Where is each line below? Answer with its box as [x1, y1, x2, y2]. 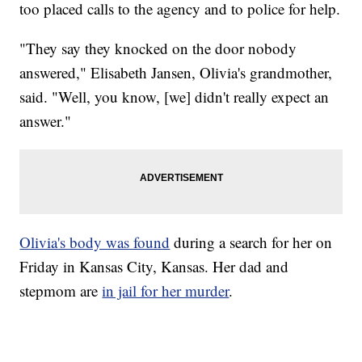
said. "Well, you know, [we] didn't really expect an [19, 86, 330, 107]
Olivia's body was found [19, 231, 170, 252]
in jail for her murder [102, 280, 229, 301]
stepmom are [19, 280, 103, 301]
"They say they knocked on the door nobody [19, 37, 297, 58]
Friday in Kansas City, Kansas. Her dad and [19, 255, 289, 276]
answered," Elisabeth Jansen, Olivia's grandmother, [19, 61, 333, 82]
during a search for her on [170, 231, 333, 252]
